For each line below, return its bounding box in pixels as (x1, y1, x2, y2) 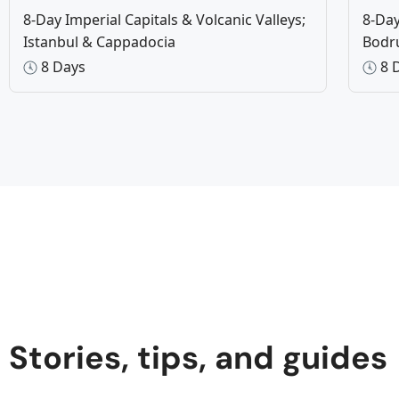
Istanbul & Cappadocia (23, 31, 175, 52)
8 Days (37, 56, 85, 77)
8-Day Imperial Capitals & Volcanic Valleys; (23, 9, 305, 29)
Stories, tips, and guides (9, 336, 387, 379)
